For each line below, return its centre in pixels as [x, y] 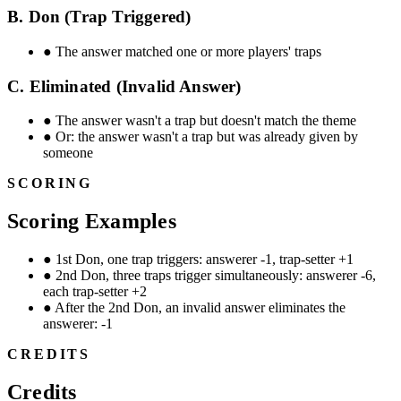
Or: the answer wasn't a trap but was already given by [207, 137]
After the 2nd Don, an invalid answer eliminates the [200, 308]
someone [68, 153]
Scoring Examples [92, 222]
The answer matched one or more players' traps [188, 51]
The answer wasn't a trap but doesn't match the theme [206, 121]
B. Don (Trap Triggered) [99, 17]
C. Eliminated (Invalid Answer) [124, 86]
